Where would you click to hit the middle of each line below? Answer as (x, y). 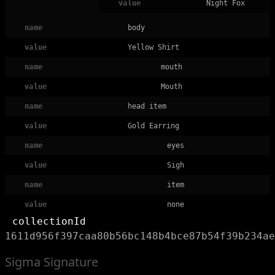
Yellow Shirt (153, 47)
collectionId (49, 221)
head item (147, 106)
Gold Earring (153, 126)
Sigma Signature (52, 262)
